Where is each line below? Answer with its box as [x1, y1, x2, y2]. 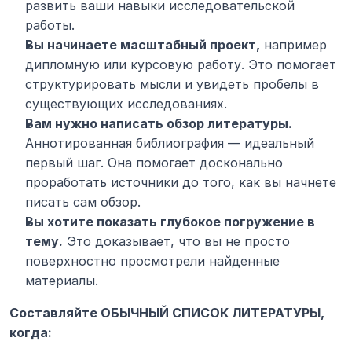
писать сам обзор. [25, 194, 141, 211]
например [260, 37, 327, 53]
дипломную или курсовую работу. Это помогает [25, 57, 336, 73]
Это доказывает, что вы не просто [63, 233, 290, 250]
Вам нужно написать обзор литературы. [25, 115, 292, 132]
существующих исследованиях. [25, 96, 227, 112]
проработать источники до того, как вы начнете [25, 174, 336, 191]
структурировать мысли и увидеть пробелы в [25, 76, 319, 93]
